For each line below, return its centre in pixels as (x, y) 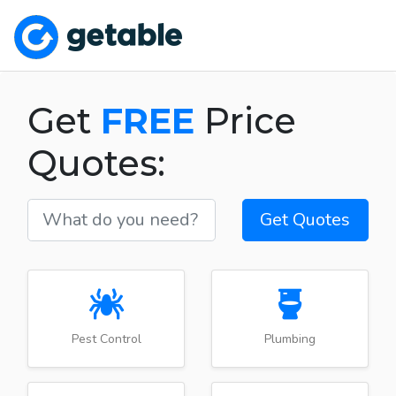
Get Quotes (305, 219)
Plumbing (290, 339)
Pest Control (106, 339)
